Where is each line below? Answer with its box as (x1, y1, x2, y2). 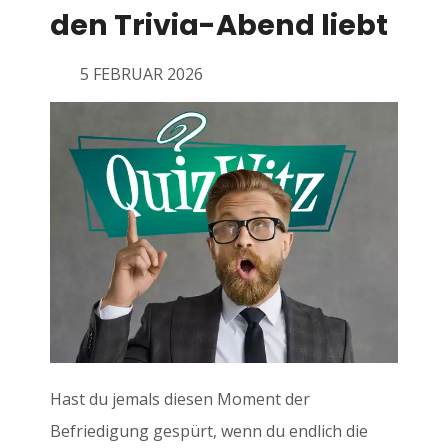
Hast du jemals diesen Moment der (50, 388, 310, 411)
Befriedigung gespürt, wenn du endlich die (50, 420, 368, 443)
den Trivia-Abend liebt (50, 5, 388, 46)
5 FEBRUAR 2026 (80, 63, 203, 86)
